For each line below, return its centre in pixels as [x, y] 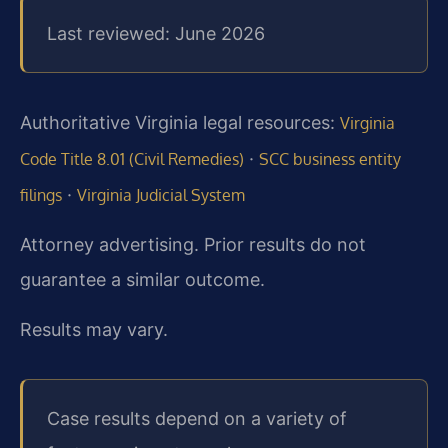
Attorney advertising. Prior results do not [193, 245]
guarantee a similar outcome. [142, 280]
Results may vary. [94, 329]
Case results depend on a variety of [197, 418]
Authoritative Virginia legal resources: [180, 122]
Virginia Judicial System [161, 194]
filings [41, 194]
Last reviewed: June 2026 [156, 33]
